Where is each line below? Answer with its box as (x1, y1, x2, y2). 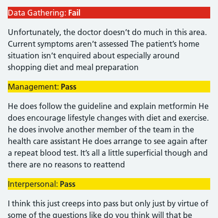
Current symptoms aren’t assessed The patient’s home (8, 39, 200, 49)
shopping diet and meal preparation (8, 62, 139, 72)
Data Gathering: (8, 8, 68, 18)
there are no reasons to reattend (8, 160, 125, 169)
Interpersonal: (8, 179, 60, 189)
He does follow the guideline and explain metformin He (8, 101, 209, 111)
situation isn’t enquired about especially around (8, 51, 180, 60)
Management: (8, 82, 61, 91)
